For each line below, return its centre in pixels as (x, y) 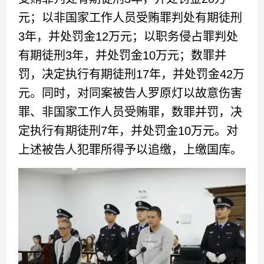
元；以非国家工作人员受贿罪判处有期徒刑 (131, 17)
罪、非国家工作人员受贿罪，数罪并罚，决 (131, 112)
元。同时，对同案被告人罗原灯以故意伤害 (131, 93)
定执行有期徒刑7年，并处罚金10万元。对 (128, 131)
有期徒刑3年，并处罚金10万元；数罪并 (123, 55)
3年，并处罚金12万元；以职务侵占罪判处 (128, 36)
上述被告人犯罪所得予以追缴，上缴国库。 (131, 149)
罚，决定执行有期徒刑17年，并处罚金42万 (132, 74)
